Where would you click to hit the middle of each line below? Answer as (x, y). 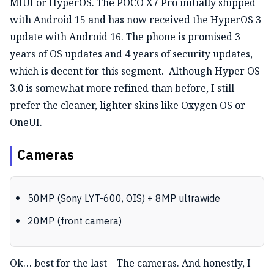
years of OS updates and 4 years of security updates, (131, 54)
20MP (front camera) (75, 221)
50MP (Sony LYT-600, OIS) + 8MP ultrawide (124, 199)
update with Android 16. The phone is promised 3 (125, 36)
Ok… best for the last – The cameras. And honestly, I (130, 263)
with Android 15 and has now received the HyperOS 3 (135, 19)
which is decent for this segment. (87, 71)
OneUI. (26, 122)
